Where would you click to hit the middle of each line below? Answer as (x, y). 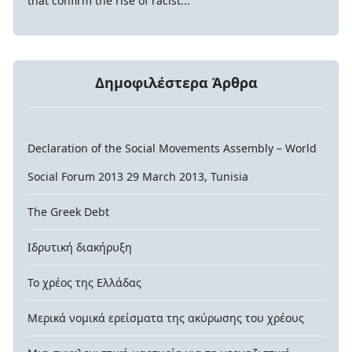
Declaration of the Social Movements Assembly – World (172, 148)
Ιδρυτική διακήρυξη (80, 247)
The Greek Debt (68, 211)
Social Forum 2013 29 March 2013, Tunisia (138, 176)
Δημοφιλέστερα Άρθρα (176, 82)
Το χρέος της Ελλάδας (84, 282)
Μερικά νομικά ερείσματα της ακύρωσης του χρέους (166, 317)
